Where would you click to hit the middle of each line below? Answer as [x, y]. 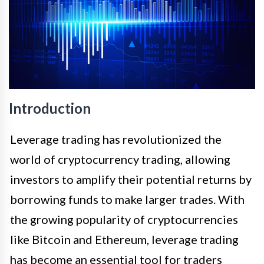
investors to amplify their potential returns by [131, 179]
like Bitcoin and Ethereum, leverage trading [124, 240]
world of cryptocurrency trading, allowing [120, 159]
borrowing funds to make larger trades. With [127, 199]
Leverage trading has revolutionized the [116, 139]
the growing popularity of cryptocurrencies [124, 220]
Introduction [50, 108]
